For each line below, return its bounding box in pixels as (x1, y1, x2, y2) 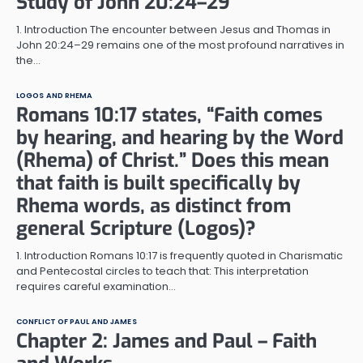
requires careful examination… (16, 278, 176, 294)
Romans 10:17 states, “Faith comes (16, 101, 322, 128)
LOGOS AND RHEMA (16, 89, 93, 100)
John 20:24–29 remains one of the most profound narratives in (16, 36, 344, 53)
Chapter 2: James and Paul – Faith (16, 327, 317, 354)
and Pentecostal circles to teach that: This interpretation (16, 263, 309, 279)
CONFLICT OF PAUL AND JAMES (16, 315, 137, 327)
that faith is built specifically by (16, 169, 301, 196)
